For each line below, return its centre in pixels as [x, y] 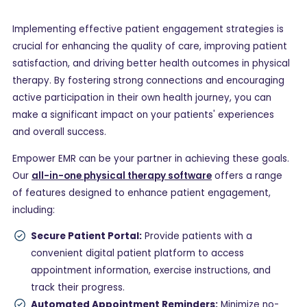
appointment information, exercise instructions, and [151, 271]
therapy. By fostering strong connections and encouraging [148, 81]
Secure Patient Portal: [86, 236]
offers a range [247, 175]
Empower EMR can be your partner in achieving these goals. [151, 158]
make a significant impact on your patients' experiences [143, 115]
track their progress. [78, 288]
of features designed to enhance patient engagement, [142, 193]
